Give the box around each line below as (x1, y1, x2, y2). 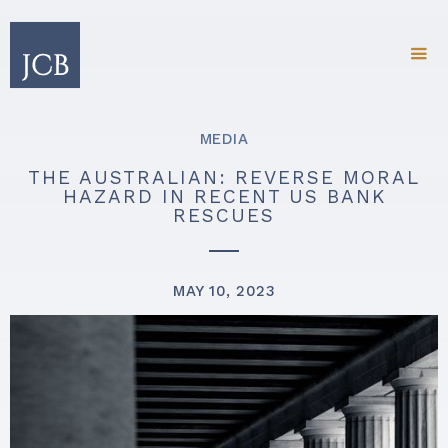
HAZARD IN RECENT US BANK (62, 185, 386, 208)
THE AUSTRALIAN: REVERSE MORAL (28, 166, 420, 189)
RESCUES (173, 204, 275, 227)
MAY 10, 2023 (173, 282, 275, 300)
